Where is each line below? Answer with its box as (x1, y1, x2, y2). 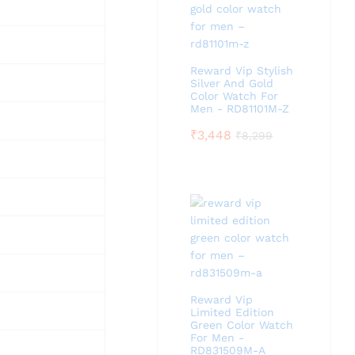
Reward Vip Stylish (190, 64, 294, 77)
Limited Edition (190, 306, 275, 319)
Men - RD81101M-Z (190, 102, 290, 115)
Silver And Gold (190, 77, 274, 90)
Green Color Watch (190, 319, 294, 331)
